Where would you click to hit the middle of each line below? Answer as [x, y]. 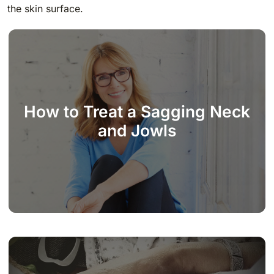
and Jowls [137, 130]
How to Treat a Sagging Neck [137, 111]
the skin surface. [45, 8]
